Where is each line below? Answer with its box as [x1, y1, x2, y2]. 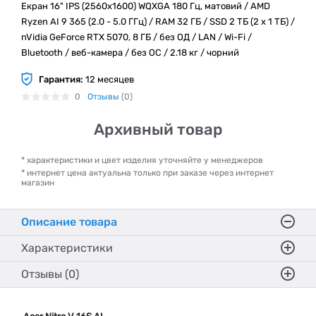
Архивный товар [93, 120, 223, 139]
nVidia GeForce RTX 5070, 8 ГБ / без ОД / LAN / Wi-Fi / [21, 32, 252, 42]
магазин [21, 178, 54, 188]
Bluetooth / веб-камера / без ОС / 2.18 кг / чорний [21, 47, 239, 58]
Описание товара [21, 215, 117, 229]
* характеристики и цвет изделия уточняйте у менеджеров [21, 155, 263, 165]
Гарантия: [39, 73, 83, 85]
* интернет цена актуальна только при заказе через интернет [21, 168, 274, 178]
